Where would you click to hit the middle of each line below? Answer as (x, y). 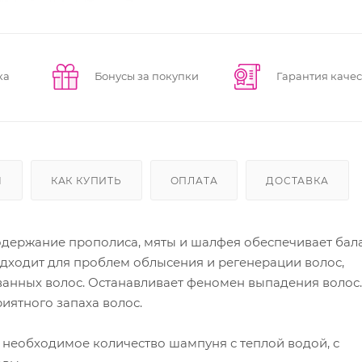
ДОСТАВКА (297, 180)
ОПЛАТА (194, 180)
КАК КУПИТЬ (86, 180)
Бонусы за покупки (146, 76)
